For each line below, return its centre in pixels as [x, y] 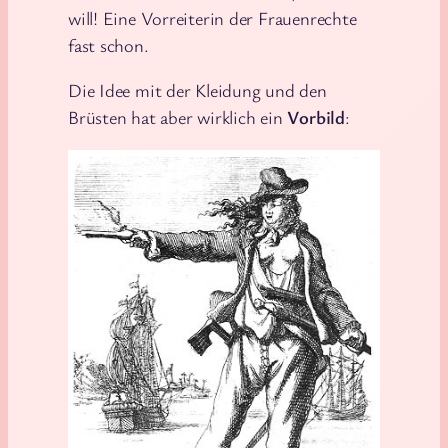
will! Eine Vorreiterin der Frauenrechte [212, 17]
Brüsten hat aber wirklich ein [178, 117]
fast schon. [108, 44]
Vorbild [316, 117]
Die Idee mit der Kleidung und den [197, 90]
